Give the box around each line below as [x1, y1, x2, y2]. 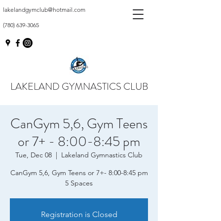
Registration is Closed [40, 210, 117, 219]
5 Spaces [65, 179, 93, 187]
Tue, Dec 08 [15, 150, 52, 159]
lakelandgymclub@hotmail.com [3, 6, 85, 13]
